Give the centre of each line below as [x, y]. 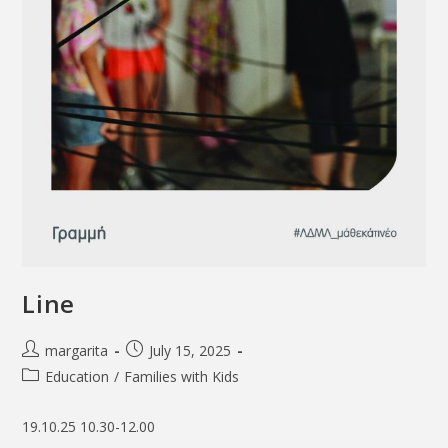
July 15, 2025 [190, 350]
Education [77, 376]
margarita [77, 350]
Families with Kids [182, 376]
